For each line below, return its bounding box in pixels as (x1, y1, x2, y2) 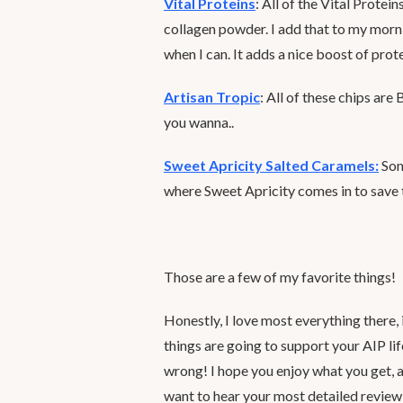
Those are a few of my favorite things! (164, 268, 396, 285)
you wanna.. (164, 113, 234, 130)
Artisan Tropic (164, 88, 260, 105)
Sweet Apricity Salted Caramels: (164, 157, 379, 174)
